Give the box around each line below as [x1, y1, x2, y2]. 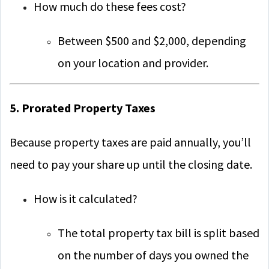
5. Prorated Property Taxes [10, 100, 156, 115]
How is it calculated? [34, 191, 138, 206]
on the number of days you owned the [58, 247, 249, 262]
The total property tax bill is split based [58, 225, 259, 240]
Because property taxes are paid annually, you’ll [10, 134, 251, 150]
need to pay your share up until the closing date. [10, 157, 252, 172]
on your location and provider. [58, 55, 208, 70]
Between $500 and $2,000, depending [58, 33, 246, 48]
